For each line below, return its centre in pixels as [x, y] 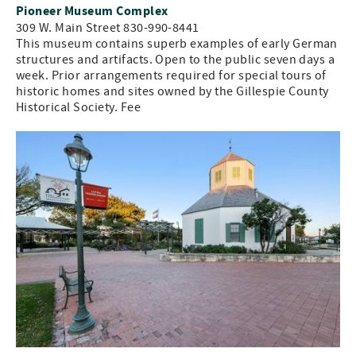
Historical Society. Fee [79, 107]
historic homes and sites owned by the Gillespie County [172, 91]
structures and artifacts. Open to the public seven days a [176, 60]
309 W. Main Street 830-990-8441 [108, 28]
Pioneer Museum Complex [92, 11]
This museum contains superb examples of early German [177, 44]
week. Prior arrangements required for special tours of [171, 75]
